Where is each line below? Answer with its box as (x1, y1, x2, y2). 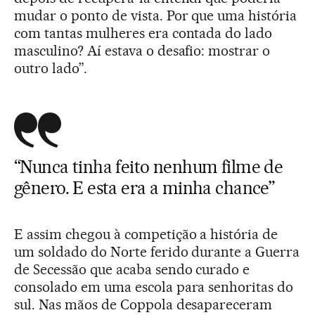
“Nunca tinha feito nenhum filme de (14, 156, 283, 178)
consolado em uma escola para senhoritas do (14, 278, 294, 296)
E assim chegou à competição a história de (14, 226, 278, 243)
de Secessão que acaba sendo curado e (14, 261, 250, 278)
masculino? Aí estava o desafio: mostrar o (14, 42, 271, 60)
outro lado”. (14, 60, 87, 77)
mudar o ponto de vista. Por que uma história (14, 7, 297, 25)
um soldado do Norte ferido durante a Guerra (14, 243, 300, 261)
